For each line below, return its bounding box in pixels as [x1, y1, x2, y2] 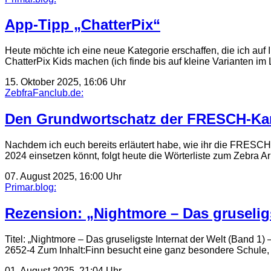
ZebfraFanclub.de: [5, 88, 83, 99]
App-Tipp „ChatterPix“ [5, 16, 160, 33]
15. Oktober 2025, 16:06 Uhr [5, 77, 126, 88]
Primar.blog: [5, 182, 56, 193]
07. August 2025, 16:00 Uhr [5, 171, 122, 182]
